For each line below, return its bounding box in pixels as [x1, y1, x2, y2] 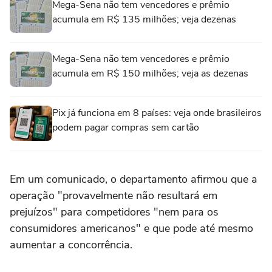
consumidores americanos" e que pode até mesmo [10, 221, 253, 236]
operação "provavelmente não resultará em [10, 188, 217, 203]
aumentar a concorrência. [10, 237, 132, 252]
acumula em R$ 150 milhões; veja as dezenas [52, 67, 248, 80]
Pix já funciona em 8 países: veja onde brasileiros [52, 106, 262, 120]
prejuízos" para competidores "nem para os [10, 205, 219, 219]
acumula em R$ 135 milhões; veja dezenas [52, 13, 236, 26]
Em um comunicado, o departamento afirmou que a [10, 172, 257, 186]
